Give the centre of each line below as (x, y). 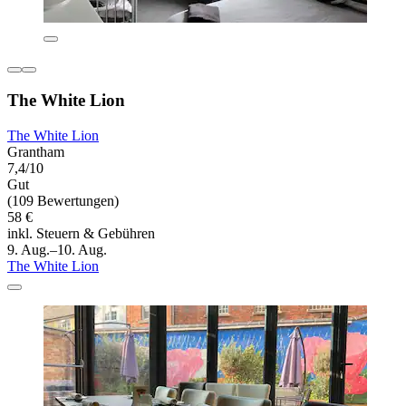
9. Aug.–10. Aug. (57, 249)
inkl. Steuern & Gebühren (81, 233)
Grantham (36, 151)
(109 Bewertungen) (63, 200)
